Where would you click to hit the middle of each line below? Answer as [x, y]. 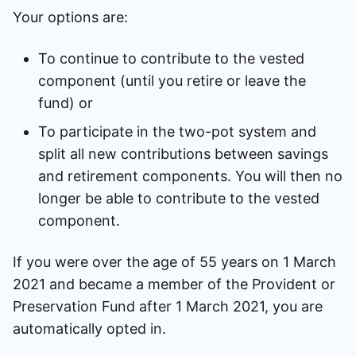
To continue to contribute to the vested [171, 58]
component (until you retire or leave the [172, 80]
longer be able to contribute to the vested [179, 198]
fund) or [68, 103]
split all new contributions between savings [183, 153]
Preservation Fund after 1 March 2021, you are [168, 306]
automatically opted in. [93, 328]
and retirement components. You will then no [190, 176]
